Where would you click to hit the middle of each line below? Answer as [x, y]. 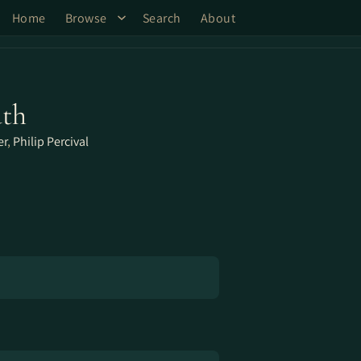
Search [162, 18]
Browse [86, 18]
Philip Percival [51, 141]
